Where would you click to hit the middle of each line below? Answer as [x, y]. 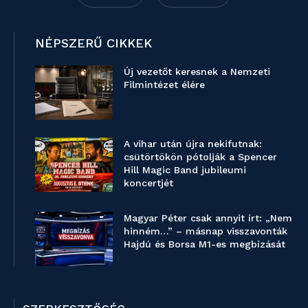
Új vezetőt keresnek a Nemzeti [197, 71]
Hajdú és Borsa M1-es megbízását [205, 244]
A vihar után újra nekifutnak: [193, 143]
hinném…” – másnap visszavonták [206, 231]
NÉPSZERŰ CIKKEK [93, 43]
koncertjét [149, 183]
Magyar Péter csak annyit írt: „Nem [208, 218]
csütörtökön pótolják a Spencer [201, 156]
